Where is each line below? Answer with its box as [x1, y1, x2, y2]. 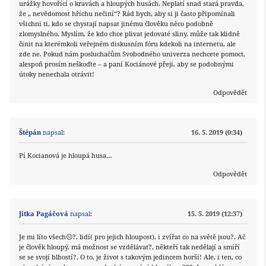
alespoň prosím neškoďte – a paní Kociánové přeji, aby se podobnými [19, 59, 234, 69]
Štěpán [19, 128, 41, 137]
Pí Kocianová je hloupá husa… [19, 151, 112, 160]
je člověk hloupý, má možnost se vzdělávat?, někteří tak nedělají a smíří [19, 242, 240, 252]
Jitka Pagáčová [19, 209, 68, 218]
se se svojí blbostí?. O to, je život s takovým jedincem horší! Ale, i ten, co [19, 252, 242, 262]
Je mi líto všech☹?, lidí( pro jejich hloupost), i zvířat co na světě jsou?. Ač [19, 232, 245, 242]
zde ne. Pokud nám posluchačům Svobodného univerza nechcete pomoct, [19, 49, 245, 59]
